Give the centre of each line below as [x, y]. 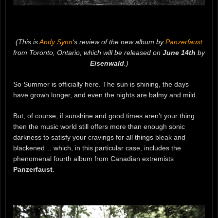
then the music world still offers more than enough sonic [99, 126]
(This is [27, 42]
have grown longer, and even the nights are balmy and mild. [105, 95]
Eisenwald [107, 63]
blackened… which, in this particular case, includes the [97, 148]
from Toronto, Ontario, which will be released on [88, 52]
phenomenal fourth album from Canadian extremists [93, 158]
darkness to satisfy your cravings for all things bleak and [99, 137]
